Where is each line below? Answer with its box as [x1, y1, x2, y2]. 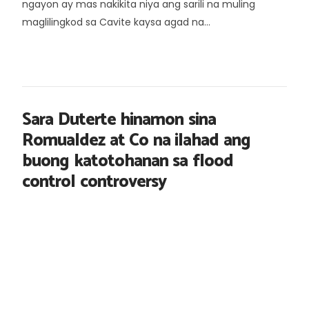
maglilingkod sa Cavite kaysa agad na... [22, 14, 210, 29]
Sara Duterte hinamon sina [22, 105, 216, 134]
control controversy [22, 167, 166, 197]
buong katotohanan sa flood [22, 146, 233, 176]
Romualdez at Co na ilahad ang [22, 126, 250, 155]
